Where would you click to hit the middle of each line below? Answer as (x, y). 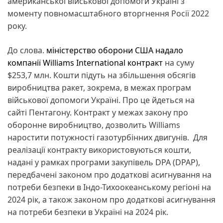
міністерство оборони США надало (115, 50)
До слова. (27, 50)
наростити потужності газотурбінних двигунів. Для (108, 137)
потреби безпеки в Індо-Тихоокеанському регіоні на (109, 187)
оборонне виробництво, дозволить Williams (94, 125)
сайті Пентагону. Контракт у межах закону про (98, 112)
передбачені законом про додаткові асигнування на (110, 174)
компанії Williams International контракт (86, 62)
